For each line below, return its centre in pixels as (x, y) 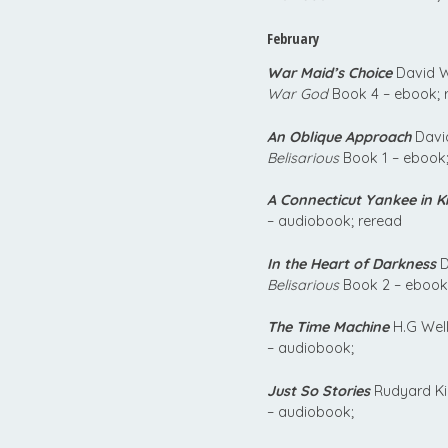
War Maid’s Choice (329, 73)
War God (297, 94)
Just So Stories (318, 391)
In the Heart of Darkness (351, 263)
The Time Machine (328, 327)
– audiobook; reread (334, 221)
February (293, 38)
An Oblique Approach (339, 136)
